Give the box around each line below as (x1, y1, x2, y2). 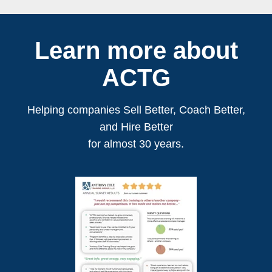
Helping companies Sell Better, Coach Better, (27, 104, 245, 117)
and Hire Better (99, 121, 173, 134)
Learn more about (34, 37, 238, 64)
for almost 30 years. (88, 138, 184, 151)
